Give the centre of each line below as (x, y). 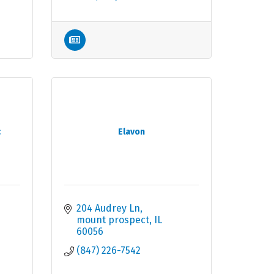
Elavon (131, 132)
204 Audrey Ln (108, 209)
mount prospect (113, 220)
